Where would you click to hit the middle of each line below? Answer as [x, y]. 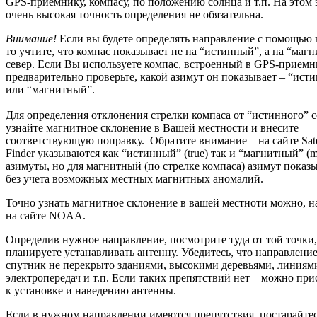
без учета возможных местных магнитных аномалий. [134, 178]
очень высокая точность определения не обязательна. [134, 14]
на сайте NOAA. [47, 215]
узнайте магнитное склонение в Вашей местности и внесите [152, 127]
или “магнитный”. [50, 89]
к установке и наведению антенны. [91, 290]
